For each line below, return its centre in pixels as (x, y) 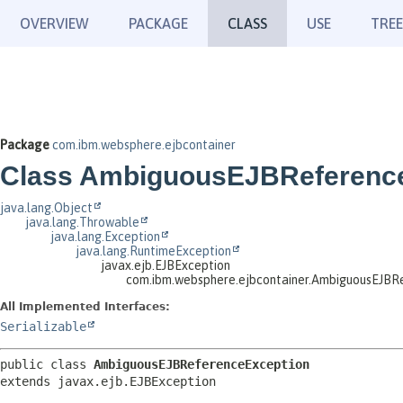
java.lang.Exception (105, 237)
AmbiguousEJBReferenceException (201, 364)
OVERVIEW (54, 23)
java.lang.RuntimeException (153, 251)
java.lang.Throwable (82, 222)
